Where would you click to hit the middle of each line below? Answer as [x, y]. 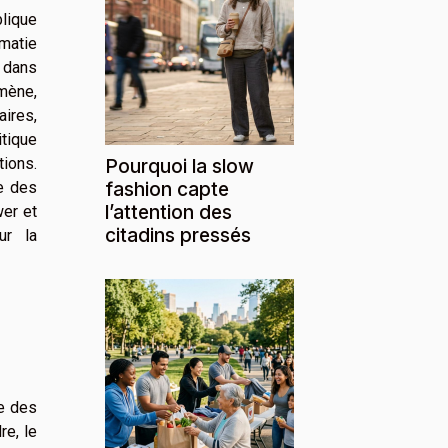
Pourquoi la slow [179, 165]
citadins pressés [178, 234]
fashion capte [167, 188]
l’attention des [168, 211]
